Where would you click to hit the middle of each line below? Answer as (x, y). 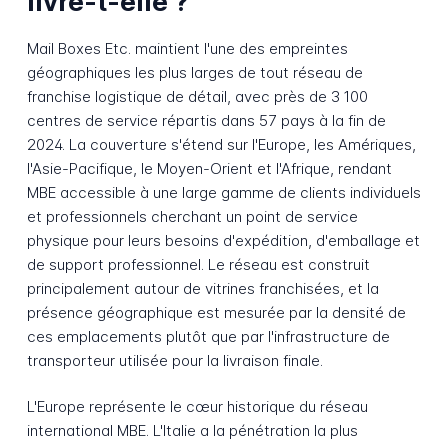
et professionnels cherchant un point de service (192, 216)
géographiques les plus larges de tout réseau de (194, 72)
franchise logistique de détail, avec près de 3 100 (197, 96)
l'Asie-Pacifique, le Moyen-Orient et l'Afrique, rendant (209, 168)
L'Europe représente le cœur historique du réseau (197, 407)
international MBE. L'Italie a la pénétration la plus (192, 431)
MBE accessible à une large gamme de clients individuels (223, 192)
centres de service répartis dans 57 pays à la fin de (206, 120)
